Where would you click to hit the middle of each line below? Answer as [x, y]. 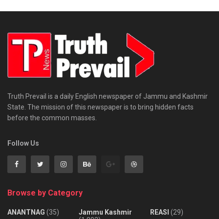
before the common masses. [52, 118]
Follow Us [23, 143]
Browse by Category [45, 193]
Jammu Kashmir [105, 212]
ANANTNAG [26, 212]
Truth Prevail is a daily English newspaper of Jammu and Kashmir [108, 96]
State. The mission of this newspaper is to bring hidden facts [100, 107]
